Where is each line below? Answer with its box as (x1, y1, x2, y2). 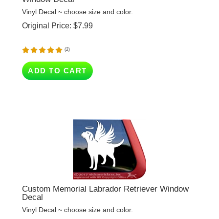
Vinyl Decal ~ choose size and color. (22, 192, 133, 199)
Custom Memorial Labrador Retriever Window (22, 170, 189, 179)
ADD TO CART (28, 52, 87, 61)
